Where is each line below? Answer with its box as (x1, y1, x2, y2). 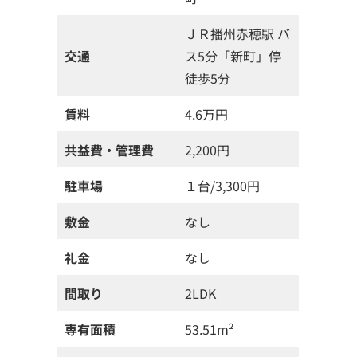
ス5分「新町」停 (185, 46, 281, 65)
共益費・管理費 (65, 140, 154, 159)
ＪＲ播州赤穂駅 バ (185, 24, 290, 43)
